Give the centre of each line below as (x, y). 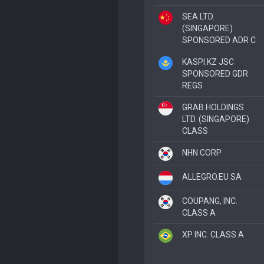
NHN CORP (202, 152)
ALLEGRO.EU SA (212, 176)
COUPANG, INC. (210, 201)
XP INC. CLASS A (213, 234)
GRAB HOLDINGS (213, 107)
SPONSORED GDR (215, 73)
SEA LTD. (198, 16)
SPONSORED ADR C (219, 40)
